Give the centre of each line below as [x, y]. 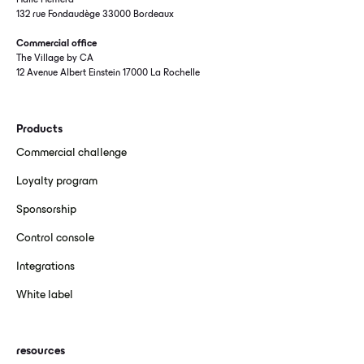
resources [41, 352]
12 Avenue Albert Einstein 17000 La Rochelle [108, 74]
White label [45, 296]
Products [39, 130]
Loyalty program [57, 182]
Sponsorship [46, 210]
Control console [55, 239]
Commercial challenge [71, 154]
